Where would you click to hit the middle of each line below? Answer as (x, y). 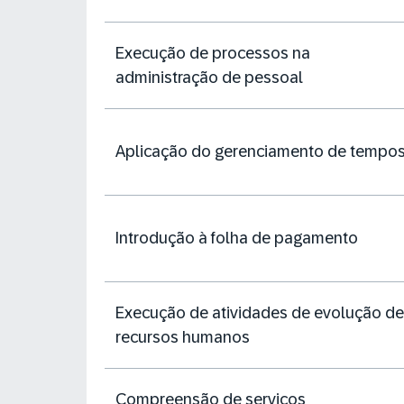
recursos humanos (183, 337)
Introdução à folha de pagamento (237, 238)
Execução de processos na (213, 53)
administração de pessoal (209, 77)
